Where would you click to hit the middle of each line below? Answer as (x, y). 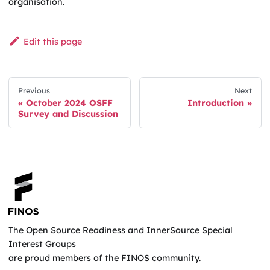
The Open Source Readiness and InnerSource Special (121, 230)
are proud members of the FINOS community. (105, 258)
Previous (34, 90)
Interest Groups (42, 244)
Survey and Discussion (68, 114)
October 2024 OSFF (69, 103)
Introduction (216, 103)
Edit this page (52, 42)
